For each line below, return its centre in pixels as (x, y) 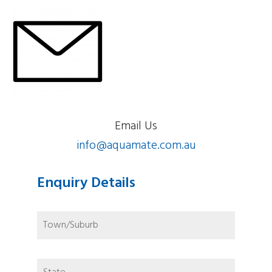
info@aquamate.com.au (136, 145)
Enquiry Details (86, 183)
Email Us (136, 126)
